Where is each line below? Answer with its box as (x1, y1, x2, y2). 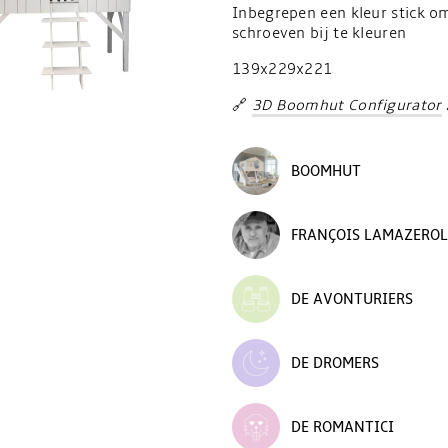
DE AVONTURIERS (291, 290, 413, 308)
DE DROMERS (291, 354, 379, 372)
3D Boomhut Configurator (251, 96, 442, 114)
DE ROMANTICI (291, 418, 394, 436)
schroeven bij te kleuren (232, 24, 407, 42)
